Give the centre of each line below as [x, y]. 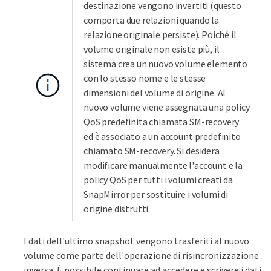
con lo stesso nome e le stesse [145, 78]
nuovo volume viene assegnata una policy [167, 107]
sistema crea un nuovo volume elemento [166, 63]
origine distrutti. [117, 208]
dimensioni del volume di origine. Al [155, 92]
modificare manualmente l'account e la [163, 165]
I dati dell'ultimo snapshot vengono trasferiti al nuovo [136, 240]
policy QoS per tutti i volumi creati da [158, 179]
